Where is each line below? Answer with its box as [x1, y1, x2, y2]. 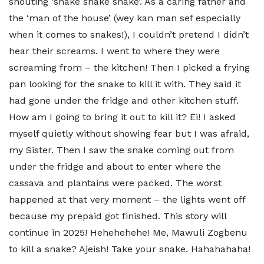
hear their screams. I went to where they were [9, 45, 220, 57]
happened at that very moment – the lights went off [9, 194, 245, 205]
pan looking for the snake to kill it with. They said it [9, 78, 241, 90]
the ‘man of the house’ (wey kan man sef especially [9, 12, 240, 24]
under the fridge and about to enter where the [9, 161, 221, 172]
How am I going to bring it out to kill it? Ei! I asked [9, 111, 236, 123]
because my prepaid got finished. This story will [9, 210, 226, 222]
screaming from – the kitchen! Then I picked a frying [9, 62, 250, 73]
